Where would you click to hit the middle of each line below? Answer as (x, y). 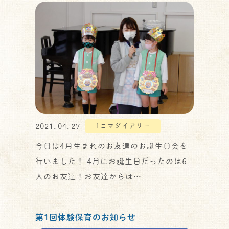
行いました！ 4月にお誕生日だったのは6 (111, 161)
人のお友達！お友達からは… (88, 176)
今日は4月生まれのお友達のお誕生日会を (111, 146)
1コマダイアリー (123, 126)
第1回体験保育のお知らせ (86, 217)
